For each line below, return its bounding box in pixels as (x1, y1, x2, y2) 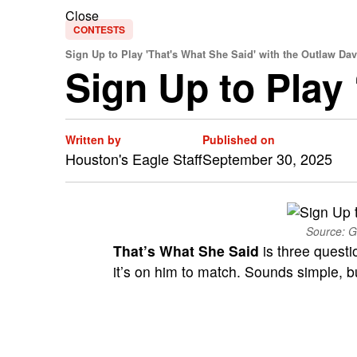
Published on (202, 131, 275, 147)
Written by (65, 131, 121, 147)
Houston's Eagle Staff (65, 148, 202, 169)
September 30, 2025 (202, 148, 332, 169)
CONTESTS (73, 22, 125, 37)
